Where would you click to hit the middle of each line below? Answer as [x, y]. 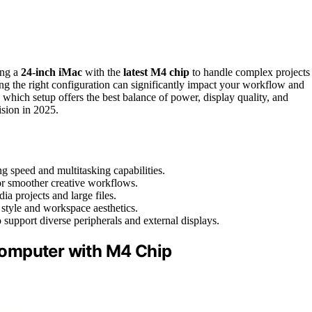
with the [103, 72]
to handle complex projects [250, 72]
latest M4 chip [156, 72]
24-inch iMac [52, 72]
